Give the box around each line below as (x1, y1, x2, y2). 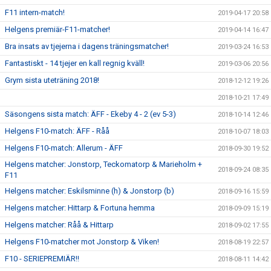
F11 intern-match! (5, 8, 65, 17)
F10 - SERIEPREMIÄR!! (5, 254, 79, 263)
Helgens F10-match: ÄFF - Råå (5, 126, 109, 135)
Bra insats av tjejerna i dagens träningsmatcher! (5, 42, 169, 51)
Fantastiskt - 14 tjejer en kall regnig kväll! (5, 59, 145, 68)
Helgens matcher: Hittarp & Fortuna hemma (5, 203, 155, 212)
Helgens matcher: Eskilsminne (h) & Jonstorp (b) (5, 186, 174, 195)
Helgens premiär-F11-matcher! (5, 25, 110, 34)
